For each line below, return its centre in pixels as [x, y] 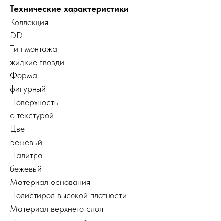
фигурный [28, 88]
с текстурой [32, 115]
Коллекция [29, 22]
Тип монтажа [34, 48]
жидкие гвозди [37, 62]
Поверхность [34, 102]
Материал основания [50, 182]
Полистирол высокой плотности [68, 195]
